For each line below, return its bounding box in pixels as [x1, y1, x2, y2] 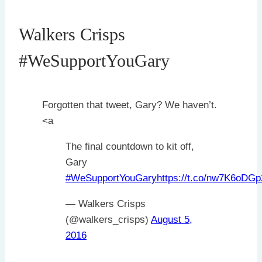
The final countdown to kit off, [65, 140, 194, 152]
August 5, [151, 213, 192, 225]
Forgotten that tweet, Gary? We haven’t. [42, 99, 217, 111]
